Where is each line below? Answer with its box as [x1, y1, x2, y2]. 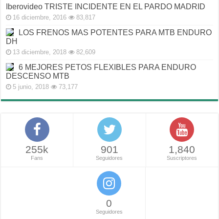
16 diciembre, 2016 [13, 14, 67, 22]
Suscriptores [167, 155, 197, 161]
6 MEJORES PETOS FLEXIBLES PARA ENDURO [19, 63, 197, 72]
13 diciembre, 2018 [13, 48, 67, 56]
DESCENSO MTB [6, 72, 70, 81]
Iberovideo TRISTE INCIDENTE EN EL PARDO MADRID [6, 2, 206, 11]
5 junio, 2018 [13, 83, 49, 91]
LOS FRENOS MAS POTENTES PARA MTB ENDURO [19, 28, 212, 37]
